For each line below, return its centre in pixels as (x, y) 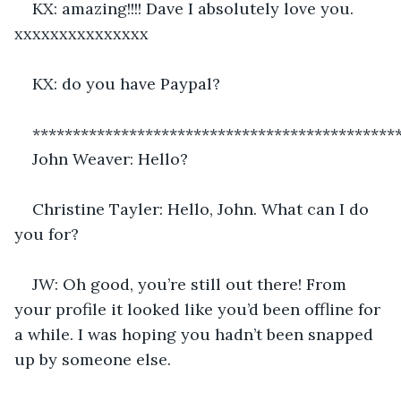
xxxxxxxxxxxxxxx (84, 33)
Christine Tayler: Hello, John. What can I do (203, 209)
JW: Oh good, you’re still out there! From (192, 284)
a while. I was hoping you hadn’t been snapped (196, 334)
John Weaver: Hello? (110, 158)
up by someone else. (93, 359)
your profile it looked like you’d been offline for (200, 309)
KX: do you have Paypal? (126, 83)
